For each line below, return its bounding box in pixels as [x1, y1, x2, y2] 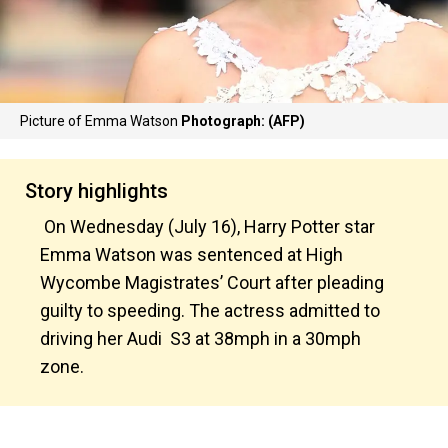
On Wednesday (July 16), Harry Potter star [40, 216, 375, 237]
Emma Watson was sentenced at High [40, 244, 343, 265]
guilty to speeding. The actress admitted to [40, 300, 380, 321]
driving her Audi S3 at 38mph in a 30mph [40, 328, 361, 349]
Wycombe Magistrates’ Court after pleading [40, 272, 384, 293]
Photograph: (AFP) [181, 113, 305, 129]
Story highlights [25, 179, 168, 203]
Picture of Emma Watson [20, 113, 181, 129]
